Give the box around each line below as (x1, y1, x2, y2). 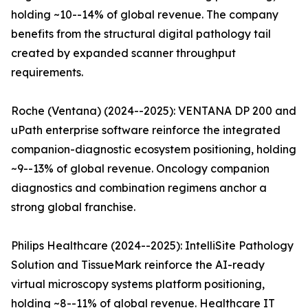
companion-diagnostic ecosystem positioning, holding (11, 142, 296, 157)
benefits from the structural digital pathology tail (11, 27, 271, 41)
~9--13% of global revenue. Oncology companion (11, 162, 269, 176)
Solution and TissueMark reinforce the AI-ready (11, 258, 265, 272)
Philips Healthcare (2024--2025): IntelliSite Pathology (11, 239, 294, 253)
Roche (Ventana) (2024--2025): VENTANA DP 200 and (11, 104, 296, 118)
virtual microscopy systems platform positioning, (11, 277, 265, 291)
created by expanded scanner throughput (11, 46, 236, 60)
